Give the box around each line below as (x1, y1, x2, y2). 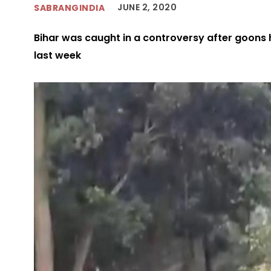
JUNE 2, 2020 (117, 1, 177, 14)
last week (34, 48, 81, 63)
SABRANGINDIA (34, 1, 105, 14)
